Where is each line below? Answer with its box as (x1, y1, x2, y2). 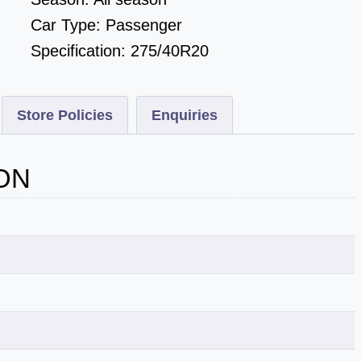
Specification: (31, 41, 131, 60)
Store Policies (17, 106, 113, 123)
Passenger (106, 15, 183, 34)
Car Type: (31, 15, 106, 34)
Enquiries (151, 106, 218, 123)
